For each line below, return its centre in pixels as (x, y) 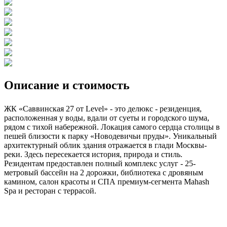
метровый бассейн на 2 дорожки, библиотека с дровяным (104, 172)
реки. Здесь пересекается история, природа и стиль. (93, 154)
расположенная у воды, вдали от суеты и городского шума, (107, 118)
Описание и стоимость (67, 85)
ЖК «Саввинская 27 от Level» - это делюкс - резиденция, (103, 108)
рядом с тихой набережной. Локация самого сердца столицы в (112, 127)
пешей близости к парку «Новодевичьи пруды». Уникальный (110, 136)
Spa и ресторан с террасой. (50, 191)
